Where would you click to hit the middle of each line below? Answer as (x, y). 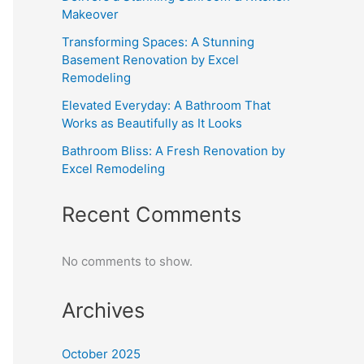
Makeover (90, 15)
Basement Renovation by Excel (150, 60)
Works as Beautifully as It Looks (152, 123)
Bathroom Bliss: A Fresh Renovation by (173, 151)
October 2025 (101, 353)
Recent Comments (152, 214)
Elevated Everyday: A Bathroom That (166, 106)
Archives (103, 310)
